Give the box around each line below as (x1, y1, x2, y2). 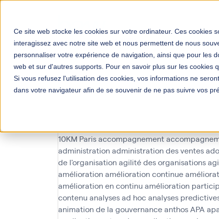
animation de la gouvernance (58, 204, 162, 214)
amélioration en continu (58, 180, 143, 191)
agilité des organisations (119, 157, 206, 167)
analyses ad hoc (89, 192, 146, 202)
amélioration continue (105, 169, 183, 179)
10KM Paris (58, 133, 96, 144)
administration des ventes (112, 145, 204, 155)
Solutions (145, 25, 173, 34)
